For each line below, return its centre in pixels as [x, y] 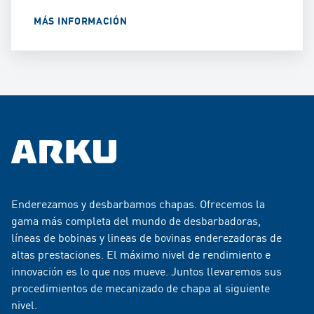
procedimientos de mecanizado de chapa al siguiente [141, 288]
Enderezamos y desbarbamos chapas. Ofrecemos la [138, 204]
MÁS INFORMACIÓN [81, 21]
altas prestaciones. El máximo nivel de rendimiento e [141, 254]
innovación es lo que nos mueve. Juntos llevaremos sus [146, 271]
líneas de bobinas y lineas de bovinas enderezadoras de [146, 237]
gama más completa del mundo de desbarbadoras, [136, 220]
